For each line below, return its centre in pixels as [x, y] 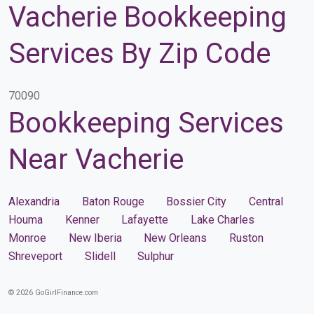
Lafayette [145, 219]
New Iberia [95, 238]
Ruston [246, 238]
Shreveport [35, 256]
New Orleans [175, 238]
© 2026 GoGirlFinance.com [53, 293]
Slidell [100, 256]
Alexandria [34, 201]
